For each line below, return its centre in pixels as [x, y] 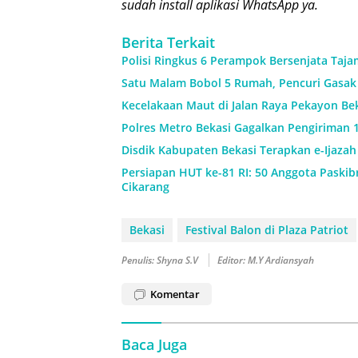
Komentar [175, 294]
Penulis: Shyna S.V [161, 260]
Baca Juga [154, 344]
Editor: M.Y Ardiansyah [266, 260]
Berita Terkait [168, 42]
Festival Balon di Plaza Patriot [267, 229]
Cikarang [145, 186]
